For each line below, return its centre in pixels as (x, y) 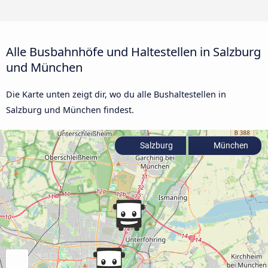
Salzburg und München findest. (70, 109)
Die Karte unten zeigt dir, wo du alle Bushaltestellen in (116, 94)
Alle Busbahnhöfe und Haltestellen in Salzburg (133, 51)
